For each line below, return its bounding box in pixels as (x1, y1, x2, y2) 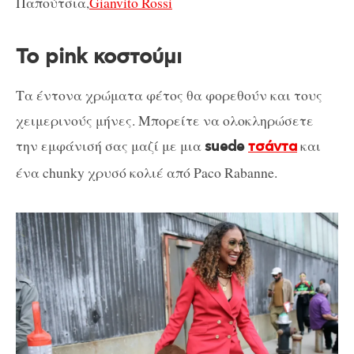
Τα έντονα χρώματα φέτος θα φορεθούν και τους (16, 85, 322, 105)
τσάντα (248, 138, 297, 156)
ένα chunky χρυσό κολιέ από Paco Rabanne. (16, 163, 277, 183)
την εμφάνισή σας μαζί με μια (16, 136, 205, 156)
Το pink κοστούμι (16, 43, 182, 70)
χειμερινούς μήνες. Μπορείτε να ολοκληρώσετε (16, 111, 314, 130)
